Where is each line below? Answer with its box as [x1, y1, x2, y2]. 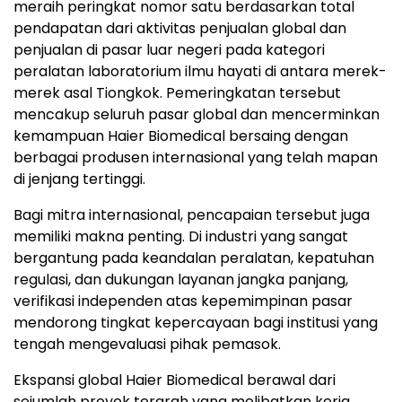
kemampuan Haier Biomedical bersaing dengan [13, 126, 348, 147]
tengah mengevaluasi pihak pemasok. [13, 334, 281, 355]
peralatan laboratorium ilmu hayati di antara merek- [13, 61, 387, 83]
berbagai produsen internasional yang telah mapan [13, 147, 378, 169]
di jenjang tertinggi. [13, 169, 145, 190]
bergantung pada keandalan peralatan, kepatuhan [13, 248, 374, 269]
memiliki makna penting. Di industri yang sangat [13, 226, 348, 248]
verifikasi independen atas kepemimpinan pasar [13, 291, 353, 312]
